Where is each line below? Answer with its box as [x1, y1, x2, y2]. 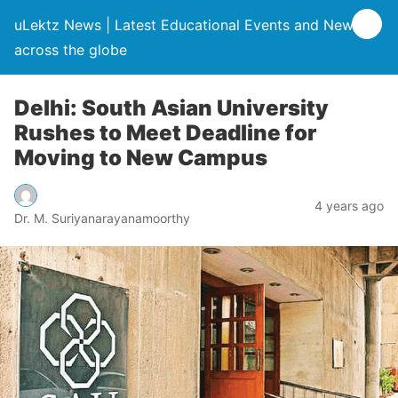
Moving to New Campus [14, 145, 267, 171]
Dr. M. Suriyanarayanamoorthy [14, 210, 190, 226]
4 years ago [314, 197, 384, 213]
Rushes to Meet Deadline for [14, 120, 316, 146]
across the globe [14, 41, 127, 59]
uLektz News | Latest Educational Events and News [14, 16, 361, 34]
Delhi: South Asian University [14, 95, 329, 121]
